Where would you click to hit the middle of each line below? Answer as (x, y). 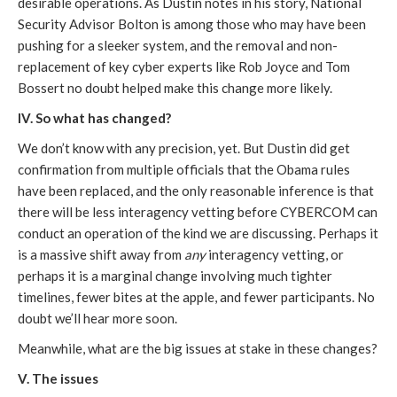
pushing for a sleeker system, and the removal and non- (178, 46)
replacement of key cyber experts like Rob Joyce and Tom (184, 67)
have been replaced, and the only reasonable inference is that (196, 191)
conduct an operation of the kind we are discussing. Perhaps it (198, 234)
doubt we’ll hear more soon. (97, 319)
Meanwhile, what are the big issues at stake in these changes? (198, 349)
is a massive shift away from (101, 255)
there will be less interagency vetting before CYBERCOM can (198, 212)
